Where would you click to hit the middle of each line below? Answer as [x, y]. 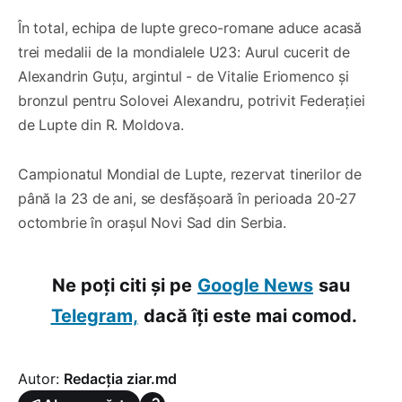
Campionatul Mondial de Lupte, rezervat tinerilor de [190, 174]
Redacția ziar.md [120, 378]
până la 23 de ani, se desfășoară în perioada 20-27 [188, 198]
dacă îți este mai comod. [250, 315]
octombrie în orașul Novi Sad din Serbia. [152, 222]
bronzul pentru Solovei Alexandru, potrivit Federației [192, 100]
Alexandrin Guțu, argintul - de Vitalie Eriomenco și [184, 76]
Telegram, [94, 315]
